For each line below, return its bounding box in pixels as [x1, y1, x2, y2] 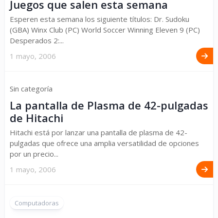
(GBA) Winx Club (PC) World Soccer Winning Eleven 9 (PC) [10, 25, 200, 35]
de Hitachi [10, 110, 63, 125]
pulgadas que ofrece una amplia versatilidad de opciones [10, 138, 199, 148]
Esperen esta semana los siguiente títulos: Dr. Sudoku [10, 14, 189, 24]
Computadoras [15, 199, 59, 207]
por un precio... [10, 149, 58, 159]
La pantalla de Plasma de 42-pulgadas [10, 98, 208, 112]
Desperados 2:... [10, 36, 64, 45]
